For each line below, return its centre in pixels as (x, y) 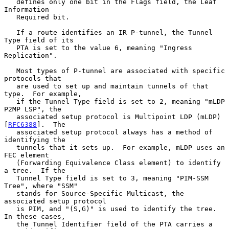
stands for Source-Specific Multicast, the (10, 193)
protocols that (33, 78)
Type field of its (39, 40)
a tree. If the (35, 170)
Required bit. (10, 17)
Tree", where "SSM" (41, 186)
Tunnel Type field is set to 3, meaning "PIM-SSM (10, 178)
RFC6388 (22, 124)
